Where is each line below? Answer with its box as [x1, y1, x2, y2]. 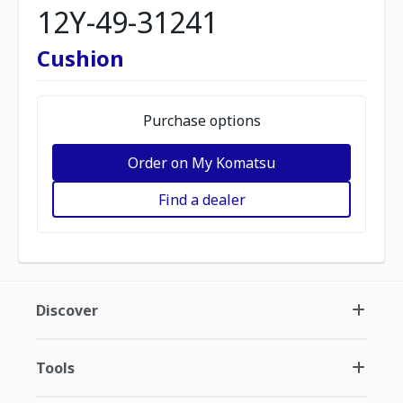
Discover [36, 300, 98, 320]
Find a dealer [157, 189, 246, 210]
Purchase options [142, 111, 261, 130]
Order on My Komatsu [128, 152, 275, 173]
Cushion [37, 43, 124, 73]
